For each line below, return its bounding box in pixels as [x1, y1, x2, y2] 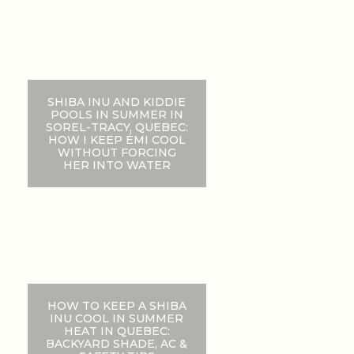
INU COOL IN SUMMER [50, 311, 184, 326]
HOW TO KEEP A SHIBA [47, 298, 186, 313]
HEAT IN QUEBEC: [63, 323, 170, 338]
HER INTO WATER [62, 157, 171, 172]
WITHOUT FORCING [57, 145, 176, 160]
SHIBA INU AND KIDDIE [47, 94, 186, 109]
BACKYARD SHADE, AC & [46, 336, 188, 351]
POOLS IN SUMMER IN [50, 107, 183, 122]
